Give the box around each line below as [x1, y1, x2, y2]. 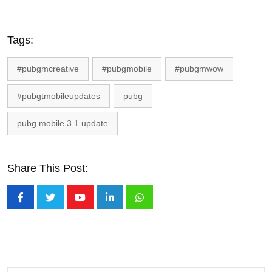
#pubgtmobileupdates [17, 91, 100, 101]
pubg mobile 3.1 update [17, 118, 108, 128]
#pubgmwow [175, 64, 223, 73]
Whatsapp [138, 200, 183, 211]
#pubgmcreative [17, 64, 79, 73]
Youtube [79, 200, 115, 211]
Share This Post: [7, 162, 88, 174]
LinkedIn [109, 200, 146, 211]
